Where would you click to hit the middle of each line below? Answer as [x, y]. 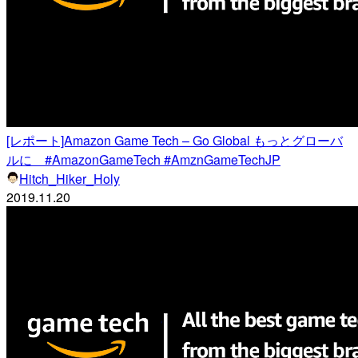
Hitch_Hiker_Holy [70, 178]
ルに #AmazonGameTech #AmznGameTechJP [143, 159]
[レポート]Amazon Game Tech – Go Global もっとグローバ [175, 140]
